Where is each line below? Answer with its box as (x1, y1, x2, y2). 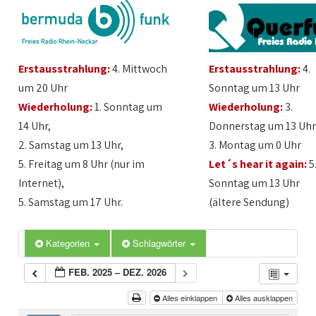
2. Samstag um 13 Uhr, (18, 138, 124, 152)
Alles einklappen (160, 292, 220, 303)
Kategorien (46, 236, 93, 250)
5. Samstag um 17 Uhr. (18, 195, 123, 209)
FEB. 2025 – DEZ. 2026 (68, 265, 167, 279)
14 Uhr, (18, 119, 51, 133)
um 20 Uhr (18, 80, 68, 95)
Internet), (18, 176, 65, 190)
